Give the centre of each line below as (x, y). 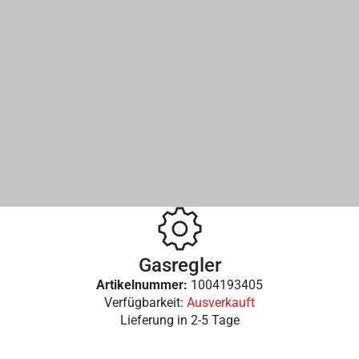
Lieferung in (155, 320)
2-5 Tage (215, 320)
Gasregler (179, 265)
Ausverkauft (221, 302)
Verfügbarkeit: (145, 302)
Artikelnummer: (143, 284)
